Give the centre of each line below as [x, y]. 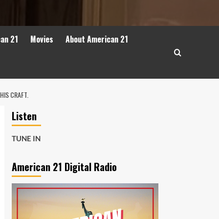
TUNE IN [27, 138]
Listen [24, 116]
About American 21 [97, 39]
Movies [42, 39]
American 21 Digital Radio [64, 167]
